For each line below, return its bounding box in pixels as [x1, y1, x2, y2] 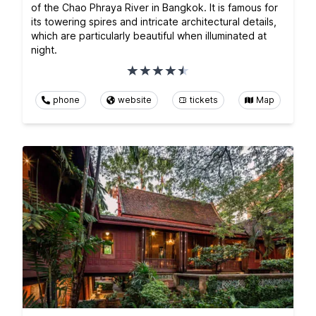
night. [31, 43, 57, 56]
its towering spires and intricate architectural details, [31, 15, 276, 28]
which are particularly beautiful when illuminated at [31, 29, 267, 42]
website [118, 94, 152, 105]
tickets [190, 94, 218, 105]
